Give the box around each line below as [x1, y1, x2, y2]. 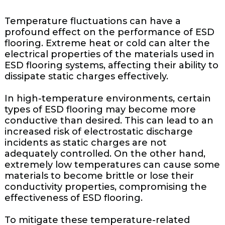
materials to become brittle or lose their [4, 170, 194, 181]
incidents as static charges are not [4, 137, 167, 148]
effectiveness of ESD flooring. [4, 192, 143, 203]
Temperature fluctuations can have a [4, 15, 181, 27]
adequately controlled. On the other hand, [4, 148, 205, 159]
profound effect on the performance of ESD [4, 26, 214, 38]
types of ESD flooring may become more [4, 103, 196, 115]
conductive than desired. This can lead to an [4, 115, 213, 126]
